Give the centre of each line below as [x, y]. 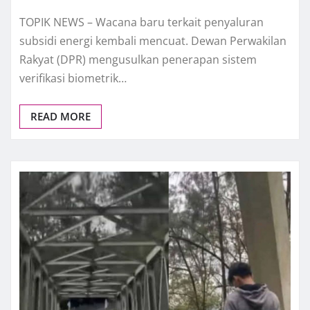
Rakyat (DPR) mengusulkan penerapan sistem [138, 60]
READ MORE [61, 117]
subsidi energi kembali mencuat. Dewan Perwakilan [153, 41]
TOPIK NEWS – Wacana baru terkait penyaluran [142, 22]
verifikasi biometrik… [73, 79]
